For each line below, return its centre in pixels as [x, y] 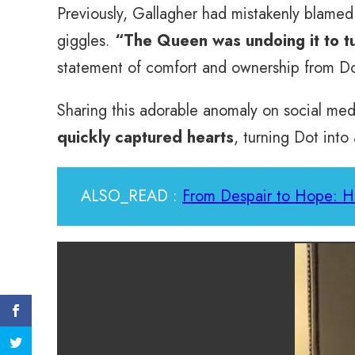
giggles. [86, 41]
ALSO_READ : [132, 196]
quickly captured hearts [145, 137]
